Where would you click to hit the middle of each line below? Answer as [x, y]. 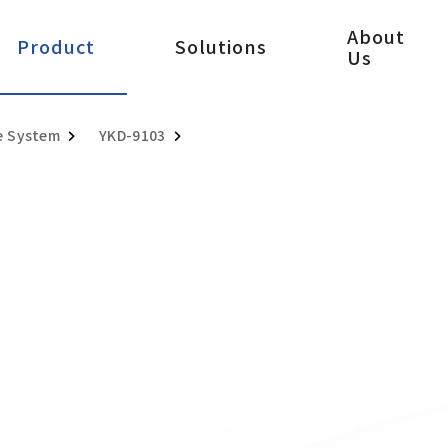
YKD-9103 [132, 136]
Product [56, 47]
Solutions [221, 47]
